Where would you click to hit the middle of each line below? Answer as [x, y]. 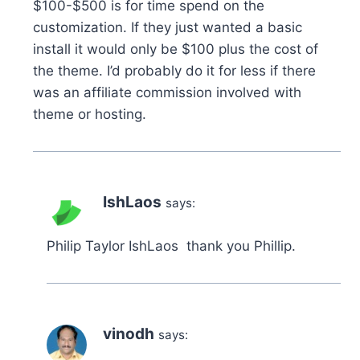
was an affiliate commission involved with [167, 92]
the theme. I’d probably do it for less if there [174, 70]
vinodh [129, 333]
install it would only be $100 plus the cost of [176, 49]
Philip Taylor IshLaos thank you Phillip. [171, 245]
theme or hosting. [90, 114]
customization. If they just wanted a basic [168, 27]
